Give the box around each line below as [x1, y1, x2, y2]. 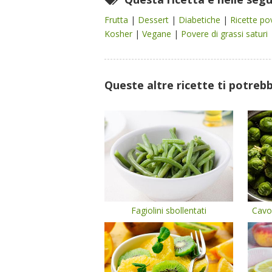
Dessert [138, 14, 171, 25]
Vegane [142, 28, 174, 39]
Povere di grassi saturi [181, 28, 270, 39]
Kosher [104, 28, 135, 39]
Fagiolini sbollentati [131, 205, 207, 216]
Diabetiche [178, 14, 223, 25]
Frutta [104, 14, 131, 25]
